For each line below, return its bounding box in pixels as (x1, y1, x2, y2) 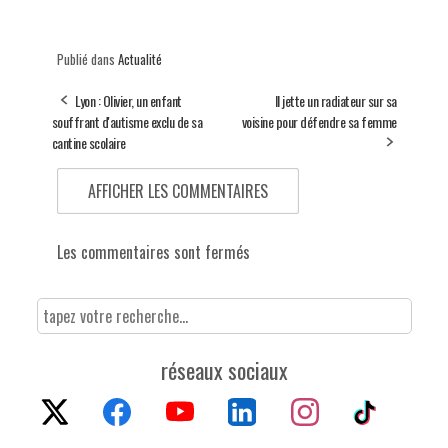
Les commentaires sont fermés (56, 239, 250, 264)
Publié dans (56, 48, 118, 69)
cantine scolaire (51, 131, 126, 153)
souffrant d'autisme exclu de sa (51, 110, 202, 132)
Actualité (117, 48, 162, 69)
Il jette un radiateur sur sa (274, 89, 397, 111)
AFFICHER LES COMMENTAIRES (87, 178, 268, 203)
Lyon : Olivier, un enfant (75, 89, 182, 111)
